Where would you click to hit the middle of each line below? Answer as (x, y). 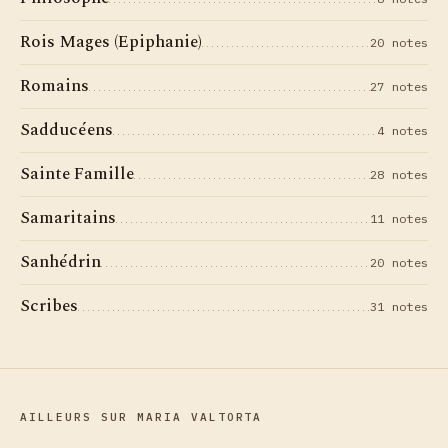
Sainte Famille (77, 174)
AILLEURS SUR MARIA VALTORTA (141, 417)
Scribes (49, 306)
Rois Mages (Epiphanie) (111, 42)
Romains (54, 86)
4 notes (402, 130)
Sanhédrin (60, 262)
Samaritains (68, 218)
